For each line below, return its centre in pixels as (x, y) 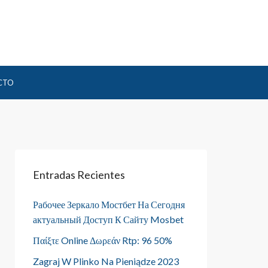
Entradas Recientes (79, 175)
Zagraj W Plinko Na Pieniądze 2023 (106, 261)
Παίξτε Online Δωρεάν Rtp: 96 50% (103, 240)
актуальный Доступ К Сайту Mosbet (108, 219)
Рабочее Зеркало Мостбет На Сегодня (109, 204)
